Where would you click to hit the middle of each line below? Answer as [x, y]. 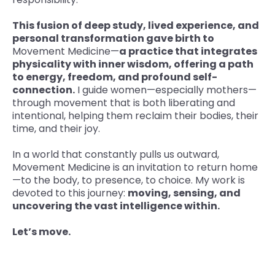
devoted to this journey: [70, 193]
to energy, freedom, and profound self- [115, 77]
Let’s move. [41, 232]
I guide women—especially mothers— [166, 90]
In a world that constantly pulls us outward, [116, 155]
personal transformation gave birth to [113, 39]
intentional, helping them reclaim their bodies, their [135, 116]
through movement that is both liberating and [124, 103]
